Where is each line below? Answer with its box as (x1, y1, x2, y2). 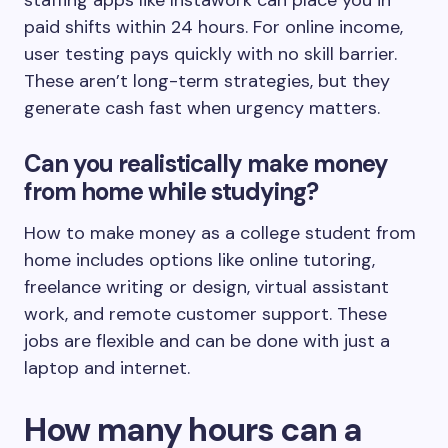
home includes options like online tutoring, (24, 248, 375, 272)
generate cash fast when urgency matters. (24, 96, 385, 120)
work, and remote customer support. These (24, 302, 387, 326)
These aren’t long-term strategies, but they (24, 69, 390, 93)
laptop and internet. (24, 356, 195, 380)
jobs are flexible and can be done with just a (24, 329, 390, 353)
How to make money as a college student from (24, 221, 416, 245)
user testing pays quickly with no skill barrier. (24, 42, 397, 66)
